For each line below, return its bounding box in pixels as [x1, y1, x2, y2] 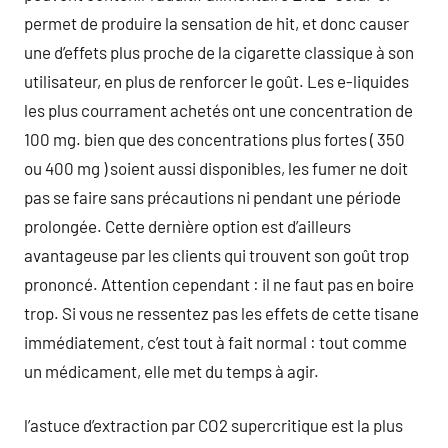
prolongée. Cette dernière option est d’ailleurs [24, 215, 351, 236]
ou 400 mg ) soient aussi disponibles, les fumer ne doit [24, 157, 408, 178]
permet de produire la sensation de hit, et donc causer [24, 12, 409, 33]
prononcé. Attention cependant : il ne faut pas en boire [24, 273, 414, 294]
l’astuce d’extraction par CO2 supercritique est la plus [24, 415, 403, 435]
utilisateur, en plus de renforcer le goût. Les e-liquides [24, 70, 409, 91]
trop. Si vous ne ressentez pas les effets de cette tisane [24, 302, 419, 323]
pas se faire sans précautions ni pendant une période [24, 186, 401, 207]
